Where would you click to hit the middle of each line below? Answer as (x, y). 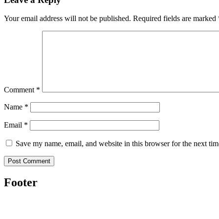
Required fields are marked (175, 19)
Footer (21, 183)
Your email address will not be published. (67, 19)
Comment (20, 90)
